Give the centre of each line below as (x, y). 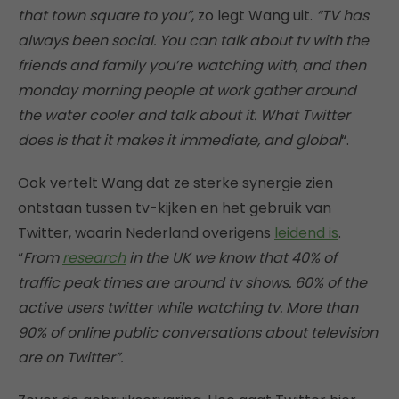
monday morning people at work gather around (187, 91)
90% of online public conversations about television (198, 333)
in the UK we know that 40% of (231, 258)
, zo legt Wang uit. (254, 16)
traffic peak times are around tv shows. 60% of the (192, 283)
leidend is (306, 233)
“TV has (342, 16)
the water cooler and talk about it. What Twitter (184, 116)
